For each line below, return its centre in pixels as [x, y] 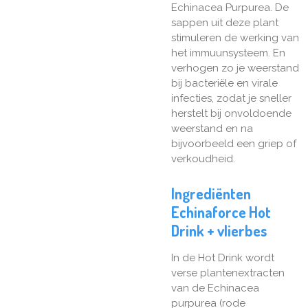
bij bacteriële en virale [224, 84]
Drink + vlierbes [219, 231]
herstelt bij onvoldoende [231, 114]
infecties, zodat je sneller [231, 99]
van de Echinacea [215, 288]
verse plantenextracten [228, 273]
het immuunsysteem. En [228, 53]
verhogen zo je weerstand [235, 68]
